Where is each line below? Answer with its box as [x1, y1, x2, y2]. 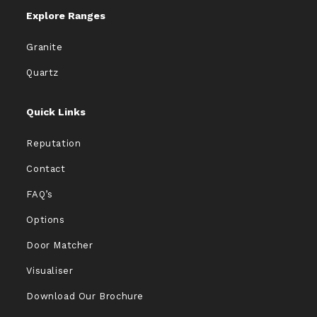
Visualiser [26, 265, 74, 277]
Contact [26, 163, 66, 175]
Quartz [26, 67, 59, 79]
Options [26, 214, 65, 226]
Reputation [26, 138, 81, 149]
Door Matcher [26, 240, 93, 251]
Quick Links [26, 106, 86, 118]
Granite [26, 42, 63, 53]
